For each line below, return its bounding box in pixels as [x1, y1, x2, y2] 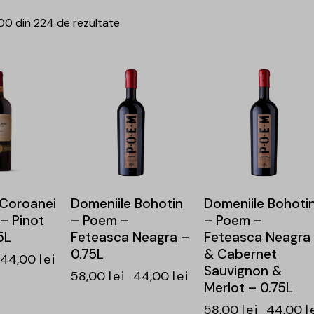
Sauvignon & [203, 262, 282, 280]
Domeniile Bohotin [70, 195, 183, 213]
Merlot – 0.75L [203, 279, 293, 297]
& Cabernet [203, 245, 277, 264]
